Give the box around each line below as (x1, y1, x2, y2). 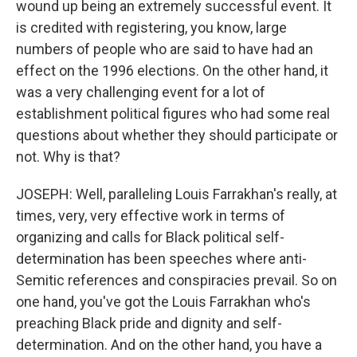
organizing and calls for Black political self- (16, 229, 284, 245)
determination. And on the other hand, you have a (16, 336, 322, 353)
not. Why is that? (16, 148, 120, 165)
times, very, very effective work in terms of (16, 207, 285, 224)
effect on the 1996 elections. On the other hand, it (16, 62, 328, 79)
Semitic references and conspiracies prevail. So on (16, 272, 337, 288)
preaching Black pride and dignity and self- (16, 315, 282, 331)
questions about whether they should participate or (16, 127, 338, 143)
